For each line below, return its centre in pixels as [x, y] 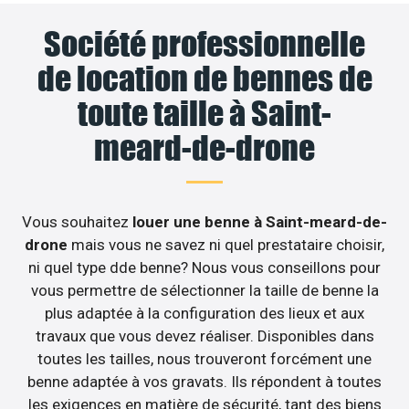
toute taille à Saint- [204, 114]
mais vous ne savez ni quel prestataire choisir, [228, 245]
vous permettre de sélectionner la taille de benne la [204, 291]
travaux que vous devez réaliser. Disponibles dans [204, 336]
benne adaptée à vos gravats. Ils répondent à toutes [204, 382]
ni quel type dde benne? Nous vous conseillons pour [204, 268]
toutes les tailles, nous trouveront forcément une [204, 359]
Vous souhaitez [77, 222]
